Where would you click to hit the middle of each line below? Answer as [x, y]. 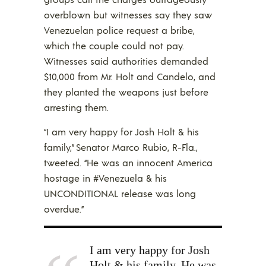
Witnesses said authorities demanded [126, 61]
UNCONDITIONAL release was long [120, 193]
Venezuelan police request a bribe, [119, 30]
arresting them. [76, 107]
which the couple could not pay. [114, 45]
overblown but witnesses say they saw [128, 14]
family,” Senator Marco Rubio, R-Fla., [121, 147]
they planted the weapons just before [126, 91]
